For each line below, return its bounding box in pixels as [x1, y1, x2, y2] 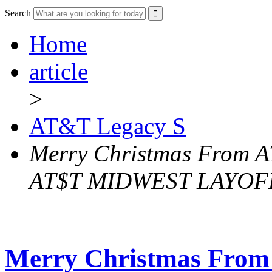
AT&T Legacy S [29, 113, 186, 140]
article [29, 58, 88, 85]
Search [5, 8, 31, 19]
